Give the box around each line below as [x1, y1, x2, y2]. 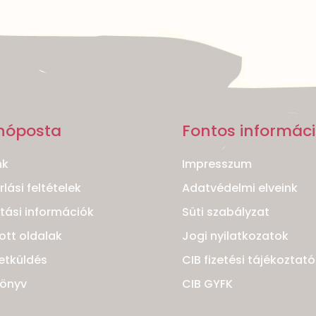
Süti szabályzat [182, 204, 269, 221]
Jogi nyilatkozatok [182, 228, 288, 245]
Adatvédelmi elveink [182, 180, 298, 197]
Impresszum [182, 156, 252, 173]
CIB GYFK [182, 276, 233, 293]
